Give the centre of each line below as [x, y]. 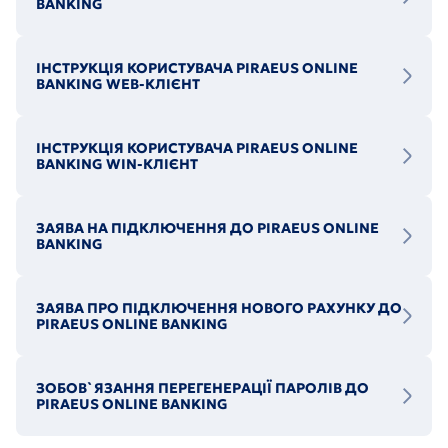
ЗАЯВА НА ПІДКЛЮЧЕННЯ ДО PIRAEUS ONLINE [207, 228]
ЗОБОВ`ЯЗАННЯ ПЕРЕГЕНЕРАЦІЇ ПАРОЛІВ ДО [202, 388]
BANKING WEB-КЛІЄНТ [118, 84]
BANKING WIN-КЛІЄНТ [117, 164]
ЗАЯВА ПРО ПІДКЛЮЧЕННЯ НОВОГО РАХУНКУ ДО [219, 308]
